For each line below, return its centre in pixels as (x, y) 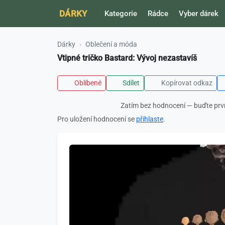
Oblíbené (87, 83)
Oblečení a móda (111, 44)
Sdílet (130, 83)
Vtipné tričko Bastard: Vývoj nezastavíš (127, 58)
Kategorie (121, 14)
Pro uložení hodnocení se (97, 119)
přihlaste (150, 119)
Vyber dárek (198, 14)
